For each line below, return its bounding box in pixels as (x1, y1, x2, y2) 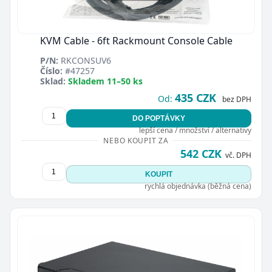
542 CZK (180, 146, 222, 161)
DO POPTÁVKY (132, 114, 185, 123)
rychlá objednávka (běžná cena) (144, 180, 251, 191)
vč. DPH (225, 149, 251, 160)
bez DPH (222, 93, 251, 104)
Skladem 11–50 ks (67, 75, 143, 87)
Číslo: (39, 64, 63, 76)
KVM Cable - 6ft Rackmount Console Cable (39, 33, 233, 47)
